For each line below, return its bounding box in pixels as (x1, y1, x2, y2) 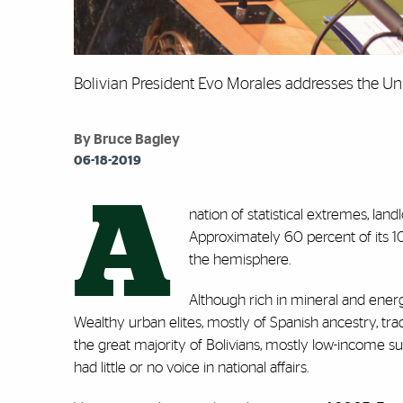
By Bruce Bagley (74, 132, 180, 148)
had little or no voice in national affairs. (74, 360, 312, 376)
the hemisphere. (189, 252, 294, 268)
